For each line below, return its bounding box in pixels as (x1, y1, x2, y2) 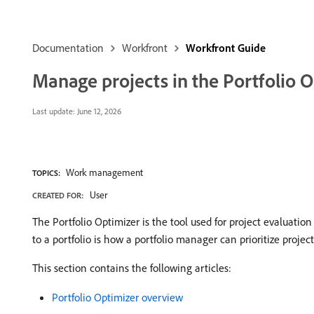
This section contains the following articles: (32, 261, 231, 275)
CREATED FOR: (32, 190, 83, 200)
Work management (66, 166, 143, 179)
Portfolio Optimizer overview (52, 290, 183, 304)
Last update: (32, 106, 75, 116)
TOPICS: (32, 168, 60, 178)
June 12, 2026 (75, 106, 121, 116)
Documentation (32, 41, 104, 55)
